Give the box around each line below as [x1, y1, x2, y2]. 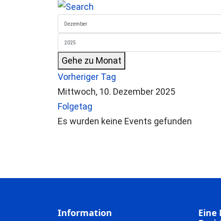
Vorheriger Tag [58, 72, 116, 82]
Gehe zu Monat [62, 55, 121, 66]
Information [58, 207, 112, 219]
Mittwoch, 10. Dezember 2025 [58, 86, 175, 97]
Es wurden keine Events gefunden [58, 116, 192, 126]
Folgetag [58, 101, 92, 111]
